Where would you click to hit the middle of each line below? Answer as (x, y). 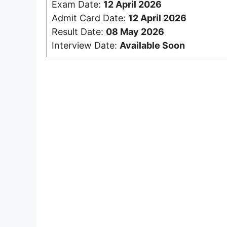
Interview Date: (86, 45)
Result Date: (79, 31)
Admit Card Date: (90, 18)
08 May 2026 (135, 31)
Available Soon (152, 45)
